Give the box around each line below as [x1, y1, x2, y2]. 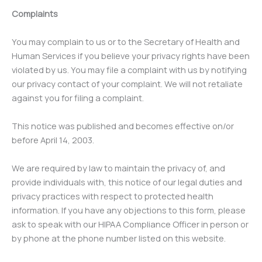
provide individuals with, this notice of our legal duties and [12, 176, 242, 188]
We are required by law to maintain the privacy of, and [12, 162, 225, 174]
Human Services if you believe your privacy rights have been [12, 50, 250, 61]
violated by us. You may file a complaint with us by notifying [12, 64, 247, 75]
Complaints [12, 8, 58, 19]
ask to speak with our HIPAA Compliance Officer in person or [12, 218, 249, 230]
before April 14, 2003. [12, 134, 94, 146]
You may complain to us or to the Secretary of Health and [12, 36, 240, 47]
